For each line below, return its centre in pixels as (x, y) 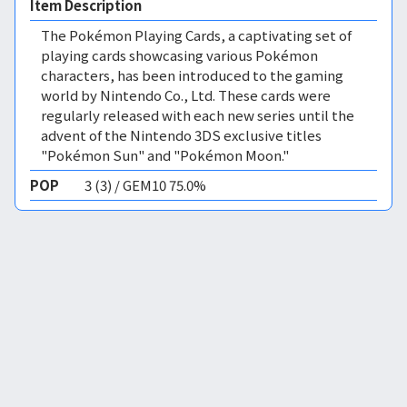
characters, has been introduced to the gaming (192, 75)
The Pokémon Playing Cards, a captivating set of (196, 35)
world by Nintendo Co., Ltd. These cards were (186, 95)
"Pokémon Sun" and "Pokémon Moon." (165, 155)
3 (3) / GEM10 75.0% (145, 185)
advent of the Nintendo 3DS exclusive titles (181, 135)
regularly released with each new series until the (198, 115)
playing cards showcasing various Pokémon (179, 55)
